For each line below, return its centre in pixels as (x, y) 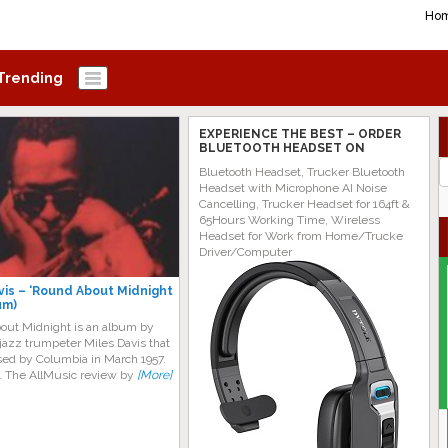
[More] (154, 375)
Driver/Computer (245, 252)
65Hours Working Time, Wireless (289, 220)
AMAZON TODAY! (252, 162)
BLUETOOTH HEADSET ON (282, 148)
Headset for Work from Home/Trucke (301, 236)
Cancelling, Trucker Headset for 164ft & (304, 204)
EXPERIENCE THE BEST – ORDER (300, 134)
